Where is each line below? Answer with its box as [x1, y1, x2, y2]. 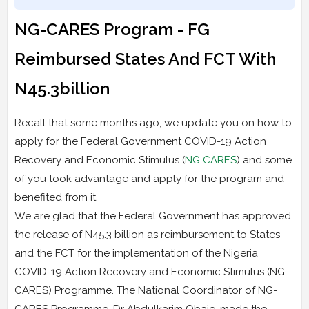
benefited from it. [14, 190, 98, 203]
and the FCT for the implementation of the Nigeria [14, 246, 258, 259]
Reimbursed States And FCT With [14, 48, 276, 69]
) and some [237, 153, 292, 166]
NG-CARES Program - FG [14, 19, 210, 39]
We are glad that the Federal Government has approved [14, 209, 291, 222]
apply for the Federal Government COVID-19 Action [14, 134, 266, 148]
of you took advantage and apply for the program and [14, 172, 284, 185]
